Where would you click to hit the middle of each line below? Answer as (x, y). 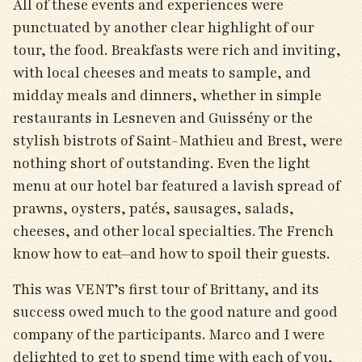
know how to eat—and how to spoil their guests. (171, 254)
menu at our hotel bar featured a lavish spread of (177, 186)
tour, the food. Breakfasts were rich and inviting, (177, 50)
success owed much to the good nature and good (175, 312)
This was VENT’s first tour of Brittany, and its (166, 289)
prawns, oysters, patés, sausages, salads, (154, 208)
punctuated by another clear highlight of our (164, 27)
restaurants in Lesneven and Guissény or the (163, 118)
